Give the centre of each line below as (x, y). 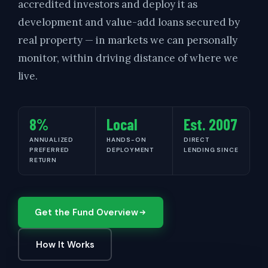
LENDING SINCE (211, 150)
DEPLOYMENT (130, 150)
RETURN (43, 160)
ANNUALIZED (51, 140)
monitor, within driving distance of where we (128, 58)
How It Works (65, 244)
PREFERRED (50, 150)
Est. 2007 (211, 124)
